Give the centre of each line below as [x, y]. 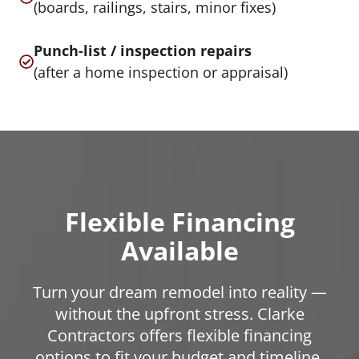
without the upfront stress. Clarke [179, 313]
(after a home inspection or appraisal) [161, 72]
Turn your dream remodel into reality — [179, 292]
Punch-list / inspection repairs [143, 50]
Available [179, 250]
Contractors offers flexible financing [179, 335]
